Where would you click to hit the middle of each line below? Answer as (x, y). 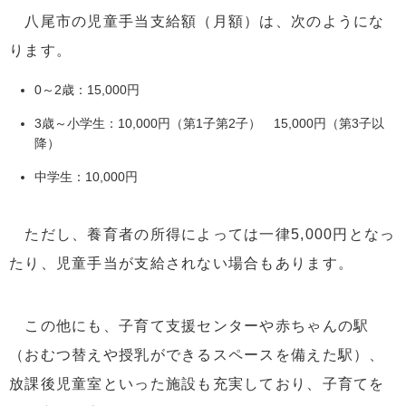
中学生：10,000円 (86, 176)
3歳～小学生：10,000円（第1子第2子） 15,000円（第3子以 (209, 123)
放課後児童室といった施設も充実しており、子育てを (197, 383)
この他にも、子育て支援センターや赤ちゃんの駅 (189, 325)
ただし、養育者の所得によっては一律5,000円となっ (203, 234)
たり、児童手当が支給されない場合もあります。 (182, 263)
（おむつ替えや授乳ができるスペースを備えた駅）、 (197, 354)
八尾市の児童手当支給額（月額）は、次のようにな (197, 21)
